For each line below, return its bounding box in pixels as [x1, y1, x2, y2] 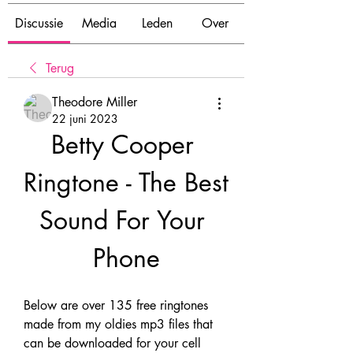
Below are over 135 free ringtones [24, 297, 208, 314]
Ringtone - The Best [24, 166, 229, 199]
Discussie [15, 15, 63, 32]
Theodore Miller [52, 94, 137, 110]
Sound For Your [39, 204, 205, 236]
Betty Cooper [50, 128, 194, 161]
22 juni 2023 [52, 111, 118, 126]
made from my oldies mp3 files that [24, 316, 213, 333]
